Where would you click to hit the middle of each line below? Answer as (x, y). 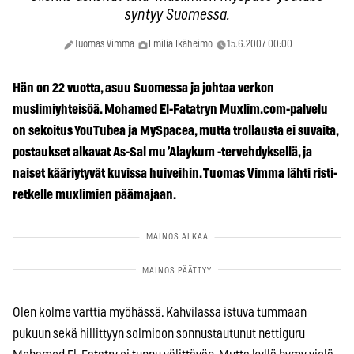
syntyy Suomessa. (177, 15)
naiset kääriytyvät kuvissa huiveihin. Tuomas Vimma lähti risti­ (175, 173)
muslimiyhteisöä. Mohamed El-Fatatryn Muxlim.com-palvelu (170, 109)
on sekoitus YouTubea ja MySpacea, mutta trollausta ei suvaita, (175, 130)
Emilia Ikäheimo (181, 44)
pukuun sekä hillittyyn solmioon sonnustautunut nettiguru (159, 333)
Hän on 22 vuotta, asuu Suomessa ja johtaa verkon (143, 88)
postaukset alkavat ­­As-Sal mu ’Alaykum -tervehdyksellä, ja (162, 152)
